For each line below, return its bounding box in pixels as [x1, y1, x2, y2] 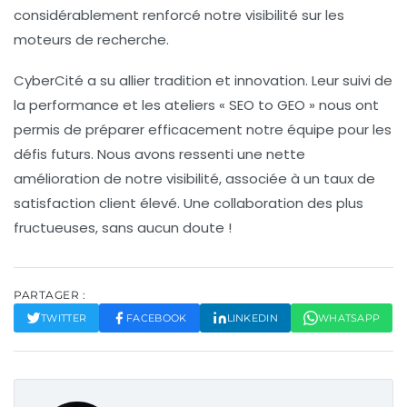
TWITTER [41, 311, 87, 324]
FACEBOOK [126, 311, 187, 324]
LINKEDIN [226, 311, 278, 324]
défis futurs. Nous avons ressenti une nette [14, 144, 305, 164]
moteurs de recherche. [14, 29, 169, 49]
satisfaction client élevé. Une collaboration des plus [14, 193, 363, 213]
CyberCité [14, 70, 84, 90]
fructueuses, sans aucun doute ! [14, 217, 232, 237]
